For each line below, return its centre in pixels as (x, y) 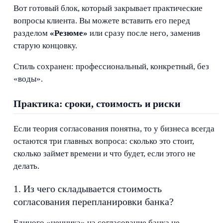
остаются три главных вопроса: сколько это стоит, (104, 141)
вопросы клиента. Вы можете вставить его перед (102, 21)
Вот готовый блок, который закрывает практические (108, 8)
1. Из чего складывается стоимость (88, 188)
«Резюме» (69, 33)
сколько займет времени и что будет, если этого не (105, 153)
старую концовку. (46, 46)
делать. (27, 166)
